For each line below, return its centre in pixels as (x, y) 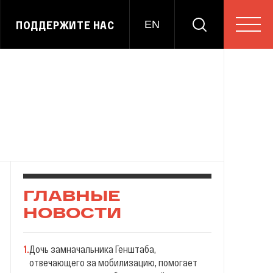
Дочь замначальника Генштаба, (93, 249)
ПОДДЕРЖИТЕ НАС (65, 25)
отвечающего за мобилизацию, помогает (113, 262)
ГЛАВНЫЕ (72, 197)
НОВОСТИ (72, 214)
